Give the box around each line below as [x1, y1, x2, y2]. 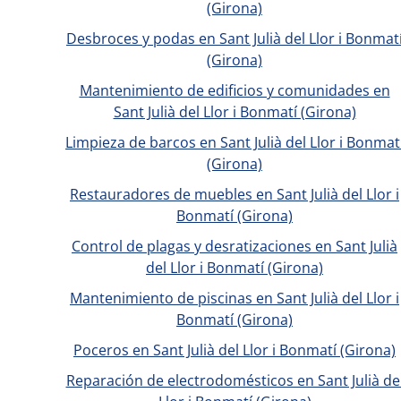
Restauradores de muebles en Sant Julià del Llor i [70, 184, 399, 204]
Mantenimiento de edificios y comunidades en [79, 81, 390, 100]
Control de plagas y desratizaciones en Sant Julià [72, 236, 397, 256]
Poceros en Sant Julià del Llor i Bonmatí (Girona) [73, 340, 396, 360]
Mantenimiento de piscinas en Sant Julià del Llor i [70, 288, 399, 308]
